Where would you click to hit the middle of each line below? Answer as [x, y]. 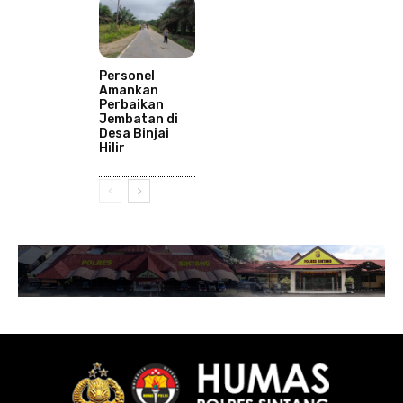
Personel [127, 76]
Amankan [129, 91]
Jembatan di [139, 120]
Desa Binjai [134, 134]
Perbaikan [131, 105]
